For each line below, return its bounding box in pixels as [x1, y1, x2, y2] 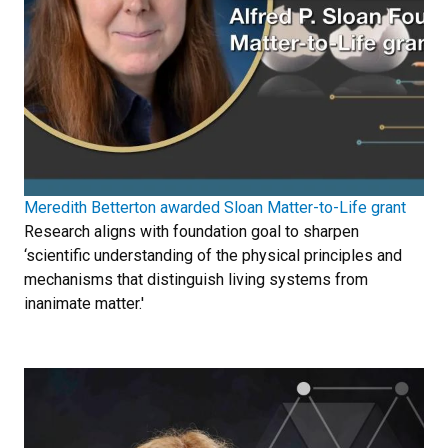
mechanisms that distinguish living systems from [24, 270, 368, 290]
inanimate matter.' [24, 294, 144, 314]
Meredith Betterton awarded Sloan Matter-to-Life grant [24, 198, 406, 218]
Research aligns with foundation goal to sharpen [24, 222, 359, 242]
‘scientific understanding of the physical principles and [24, 246, 402, 266]
